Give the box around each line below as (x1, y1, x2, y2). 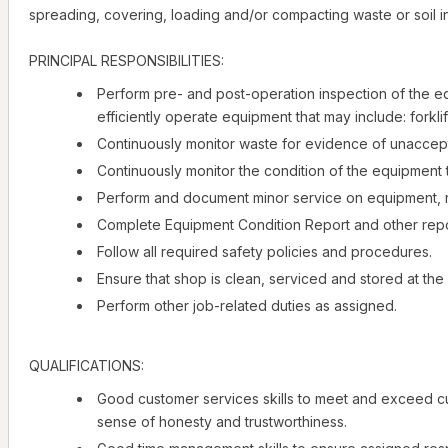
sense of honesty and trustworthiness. (97, 413, 347, 431)
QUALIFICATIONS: (29, 357, 144, 375)
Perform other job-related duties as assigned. (97, 297, 397, 315)
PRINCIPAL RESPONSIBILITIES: (29, 52, 224, 70)
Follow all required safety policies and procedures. (97, 243, 432, 261)
